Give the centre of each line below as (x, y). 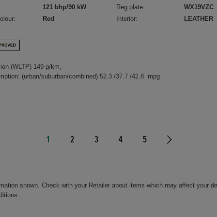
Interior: (127, 19)
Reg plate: (131, 7)
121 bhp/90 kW (64, 7)
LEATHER (199, 19)
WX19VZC (199, 7)
